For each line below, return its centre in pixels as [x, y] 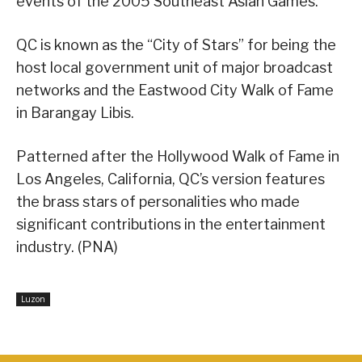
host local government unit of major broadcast [175, 67]
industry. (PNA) [67, 246]
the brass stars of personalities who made [158, 201]
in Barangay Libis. [75, 112]
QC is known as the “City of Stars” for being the [176, 44]
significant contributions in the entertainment [171, 224]
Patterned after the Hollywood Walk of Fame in [178, 156]
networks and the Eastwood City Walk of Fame [175, 90]
